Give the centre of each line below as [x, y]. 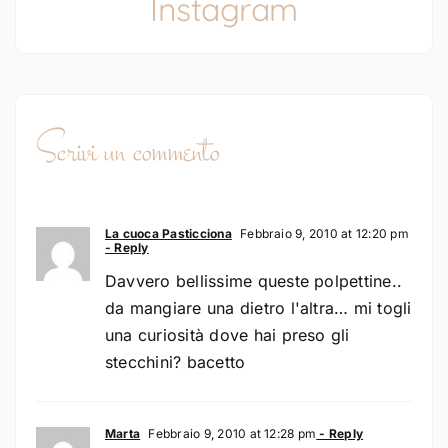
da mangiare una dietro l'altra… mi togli [258, 307]
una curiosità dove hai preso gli [227, 334]
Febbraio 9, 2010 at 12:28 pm [231, 433]
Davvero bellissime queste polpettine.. [253, 280]
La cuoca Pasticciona [168, 233]
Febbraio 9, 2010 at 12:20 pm [322, 233]
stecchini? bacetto [175, 361]
